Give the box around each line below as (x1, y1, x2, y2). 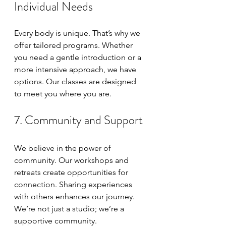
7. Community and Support (14, 111, 143, 129)
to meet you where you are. (14, 89, 114, 98)
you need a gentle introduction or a (14, 52, 143, 62)
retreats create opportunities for (14, 167, 130, 177)
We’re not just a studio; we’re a (14, 204, 126, 213)
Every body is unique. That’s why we (14, 28, 142, 38)
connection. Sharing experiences (14, 180, 134, 189)
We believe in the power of (14, 143, 113, 153)
